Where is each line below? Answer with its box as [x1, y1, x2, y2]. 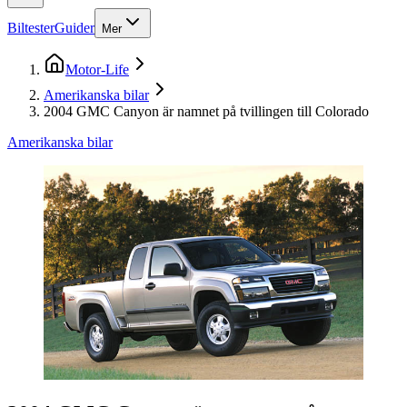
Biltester [7, 19, 55, 35]
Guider [55, 19, 94, 35]
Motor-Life [65, 61, 129, 77]
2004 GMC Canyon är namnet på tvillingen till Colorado [44, 103, 369, 119]
